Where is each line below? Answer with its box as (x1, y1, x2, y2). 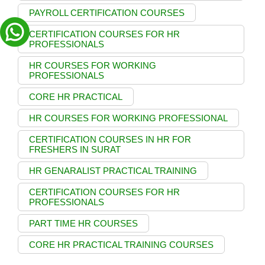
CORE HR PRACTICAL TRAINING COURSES (29, 239, 214, 250)
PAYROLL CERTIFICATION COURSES (29, 7, 185, 18)
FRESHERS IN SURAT (29, 144, 121, 154)
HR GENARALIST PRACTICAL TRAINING (29, 165, 197, 176)
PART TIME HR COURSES (29, 218, 138, 228)
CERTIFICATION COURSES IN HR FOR (29, 134, 191, 144)
